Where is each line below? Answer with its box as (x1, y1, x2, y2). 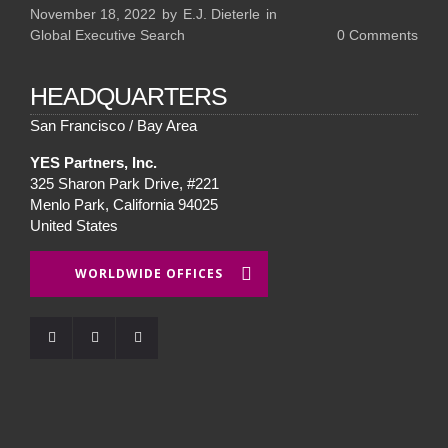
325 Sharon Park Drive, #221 (30, 175, 219, 193)
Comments (345, 26, 418, 43)
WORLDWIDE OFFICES (75, 265, 223, 283)
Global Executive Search (30, 26, 185, 43)
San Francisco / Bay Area (30, 117, 197, 134)
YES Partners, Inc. (30, 154, 157, 172)
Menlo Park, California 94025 (30, 196, 218, 214)
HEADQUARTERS (30, 82, 227, 110)
